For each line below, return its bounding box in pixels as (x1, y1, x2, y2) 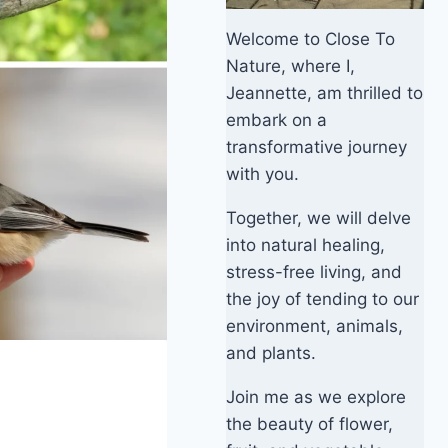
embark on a (226, 110, 328, 131)
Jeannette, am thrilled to (226, 83, 424, 104)
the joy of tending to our (226, 289, 420, 310)
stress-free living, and (226, 262, 403, 283)
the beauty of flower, (226, 414, 394, 435)
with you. (226, 164, 300, 185)
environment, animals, (226, 316, 404, 337)
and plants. (226, 343, 317, 364)
